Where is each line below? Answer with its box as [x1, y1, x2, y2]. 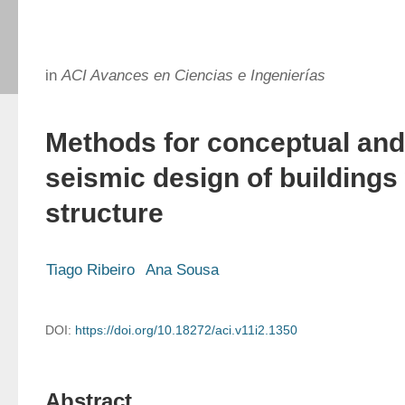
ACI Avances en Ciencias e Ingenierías [61, 67, 325, 84]
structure [45, 198, 164, 228]
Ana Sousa [146, 261, 219, 278]
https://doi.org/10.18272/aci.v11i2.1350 [75, 323, 297, 337]
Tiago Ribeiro [46, 261, 135, 278]
